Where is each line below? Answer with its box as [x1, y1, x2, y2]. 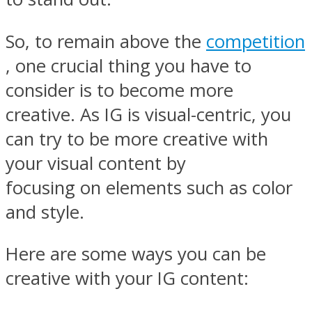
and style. [6, 199, 84, 224]
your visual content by [6, 150, 186, 175]
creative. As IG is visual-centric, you [6, 102, 291, 127]
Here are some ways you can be [6, 242, 266, 267]
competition [206, 29, 305, 54]
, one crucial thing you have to [6, 53, 251, 78]
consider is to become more [6, 77, 233, 102]
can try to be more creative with [6, 126, 268, 151]
